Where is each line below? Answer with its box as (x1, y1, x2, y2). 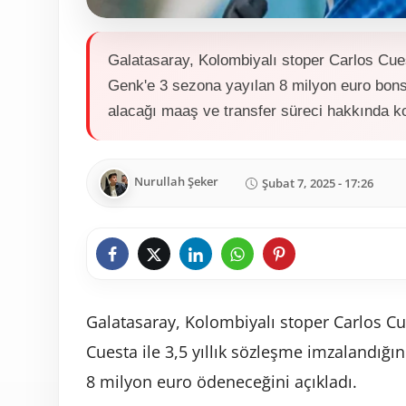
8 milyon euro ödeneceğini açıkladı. (86, 371, 357, 393)
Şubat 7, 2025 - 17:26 (262, 174, 373, 191)
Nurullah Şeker (134, 173, 218, 190)
